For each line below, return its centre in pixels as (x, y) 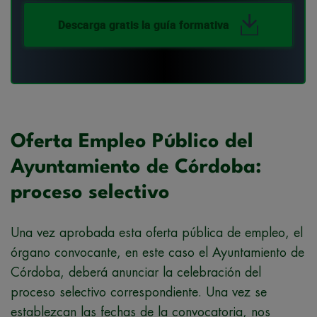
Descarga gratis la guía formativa (144, 25)
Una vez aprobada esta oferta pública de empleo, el (157, 233)
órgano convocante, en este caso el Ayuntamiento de (157, 253)
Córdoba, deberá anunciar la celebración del (136, 273)
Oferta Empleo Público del (132, 143)
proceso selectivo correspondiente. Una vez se (139, 293)
